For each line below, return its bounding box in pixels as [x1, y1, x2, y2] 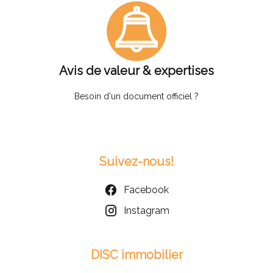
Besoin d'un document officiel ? [74, 91, 199, 101]
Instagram [123, 204, 169, 216]
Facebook [124, 183, 169, 196]
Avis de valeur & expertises [59, 63, 214, 78]
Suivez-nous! [99, 154, 174, 169]
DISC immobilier [90, 247, 183, 262]
